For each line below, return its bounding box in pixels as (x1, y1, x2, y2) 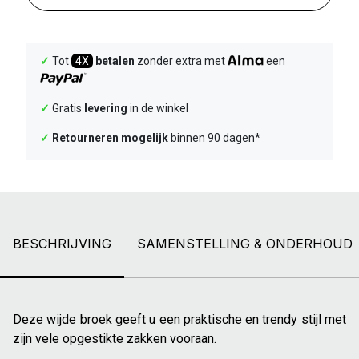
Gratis (50, 101, 84, 115)
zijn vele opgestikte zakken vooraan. (13, 330, 216, 346)
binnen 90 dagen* (168, 131, 260, 144)
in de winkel (127, 101, 188, 115)
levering (84, 101, 127, 115)
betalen (95, 54, 135, 68)
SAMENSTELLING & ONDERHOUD (137, 235, 353, 252)
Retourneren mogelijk (52, 131, 168, 144)
